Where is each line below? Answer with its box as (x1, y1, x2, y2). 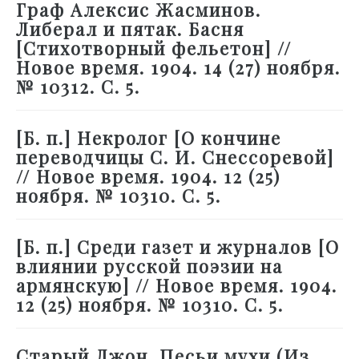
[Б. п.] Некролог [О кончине (16, 126, 281, 151)
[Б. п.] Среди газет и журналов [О (16, 235, 340, 260)
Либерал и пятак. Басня (16, 17, 244, 42)
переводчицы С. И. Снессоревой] (16, 145, 334, 170)
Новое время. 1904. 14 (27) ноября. (16, 55, 341, 80)
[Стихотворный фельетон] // (16, 36, 292, 61)
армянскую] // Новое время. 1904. (16, 273, 337, 298)
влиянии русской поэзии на (16, 254, 283, 279)
